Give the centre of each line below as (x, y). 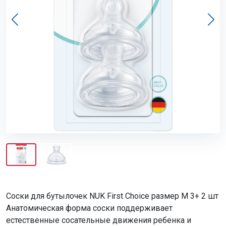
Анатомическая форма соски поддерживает (89, 208)
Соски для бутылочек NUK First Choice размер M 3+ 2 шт (112, 196)
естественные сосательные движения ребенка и (99, 220)
